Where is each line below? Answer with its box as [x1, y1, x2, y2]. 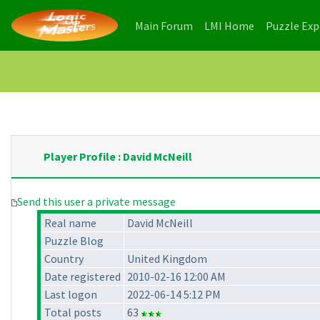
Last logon [44, 287, 97, 302]
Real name [44, 216, 96, 231]
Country [44, 251, 84, 266]
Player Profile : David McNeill [44, 149, 192, 164]
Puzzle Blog [44, 234, 104, 249]
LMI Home [204, 18, 254, 33]
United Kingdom [127, 251, 207, 266]
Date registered [44, 269, 121, 284]
